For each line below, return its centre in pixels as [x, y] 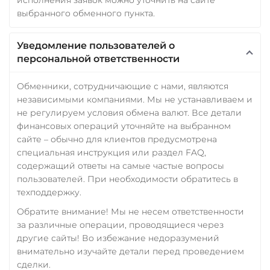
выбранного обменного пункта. [86, 13]
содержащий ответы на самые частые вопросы [121, 165]
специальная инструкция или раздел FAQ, [111, 152]
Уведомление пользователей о [96, 45]
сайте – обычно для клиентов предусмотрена [117, 139]
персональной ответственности [98, 58]
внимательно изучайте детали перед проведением [130, 251]
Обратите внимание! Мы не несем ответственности [130, 211]
